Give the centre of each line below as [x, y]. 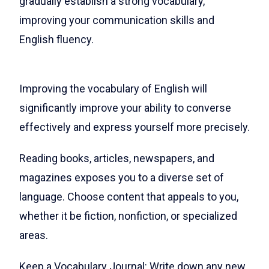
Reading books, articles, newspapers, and [117, 158]
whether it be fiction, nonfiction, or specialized [128, 216]
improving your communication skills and [117, 20]
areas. [34, 235]
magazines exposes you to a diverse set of [122, 177]
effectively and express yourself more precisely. [134, 127]
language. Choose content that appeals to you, [129, 196]
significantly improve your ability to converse [125, 107]
